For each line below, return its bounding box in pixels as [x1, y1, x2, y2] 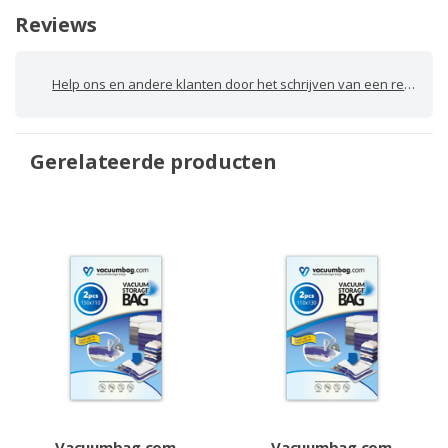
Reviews [15, 9, 97, 38]
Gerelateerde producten [30, 146, 277, 175]
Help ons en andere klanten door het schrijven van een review [52, 74, 405, 93]
